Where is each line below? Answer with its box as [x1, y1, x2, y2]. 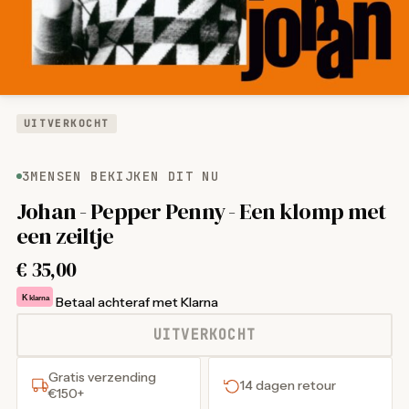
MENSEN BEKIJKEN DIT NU [30, 168, 220, 184]
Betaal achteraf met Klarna [55, 294, 218, 310]
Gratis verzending [47, 369, 156, 385]
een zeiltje [16, 220, 113, 251]
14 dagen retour [240, 377, 336, 393]
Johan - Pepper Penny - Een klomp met [16, 195, 386, 226]
